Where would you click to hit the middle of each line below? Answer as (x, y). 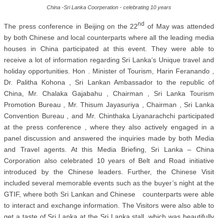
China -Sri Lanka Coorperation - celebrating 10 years (109, 7)
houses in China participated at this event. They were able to (109, 49)
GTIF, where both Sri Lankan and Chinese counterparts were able (109, 194)
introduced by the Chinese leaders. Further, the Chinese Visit (109, 172)
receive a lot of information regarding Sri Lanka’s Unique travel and (109, 60)
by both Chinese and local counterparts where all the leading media (109, 38)
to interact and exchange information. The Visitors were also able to (109, 206)
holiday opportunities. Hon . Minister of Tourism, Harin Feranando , (109, 71)
